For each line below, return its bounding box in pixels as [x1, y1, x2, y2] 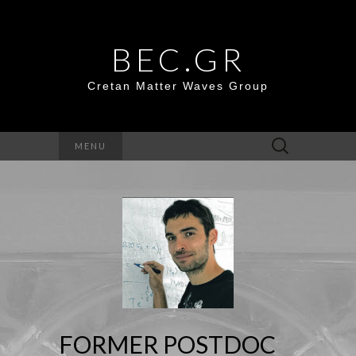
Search [263, 134, 296, 146]
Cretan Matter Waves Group [87, 79, 269, 92]
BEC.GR [110, 41, 246, 79]
